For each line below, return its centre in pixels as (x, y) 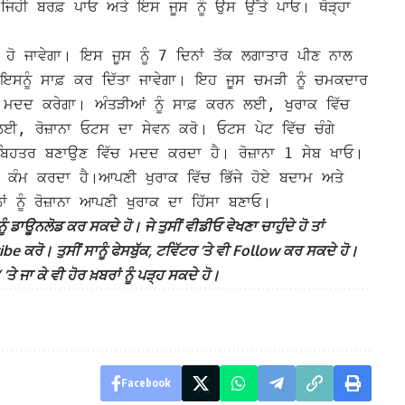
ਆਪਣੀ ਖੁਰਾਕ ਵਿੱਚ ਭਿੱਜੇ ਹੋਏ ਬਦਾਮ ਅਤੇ (221, 178)
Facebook (146, 383)
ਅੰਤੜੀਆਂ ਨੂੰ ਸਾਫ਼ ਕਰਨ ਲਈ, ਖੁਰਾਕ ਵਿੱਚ (222, 105)
